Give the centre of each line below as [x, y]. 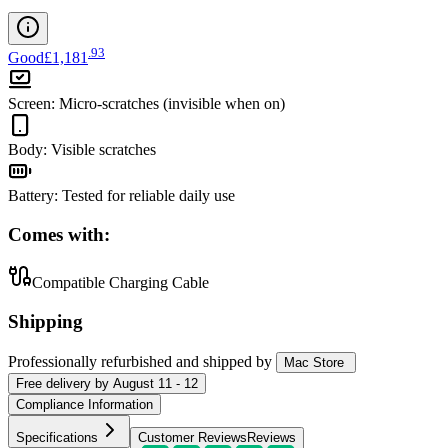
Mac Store [314, 362]
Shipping [45, 322]
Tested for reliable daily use [148, 195]
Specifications [57, 437]
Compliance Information [84, 404]
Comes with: [59, 234]
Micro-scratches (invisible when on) [172, 103]
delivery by [75, 383]
